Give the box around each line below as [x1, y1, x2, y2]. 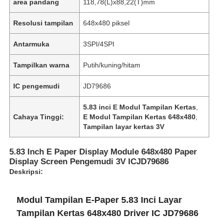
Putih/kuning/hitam [83, 61, 141, 69]
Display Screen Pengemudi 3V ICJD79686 [9, 156, 169, 166]
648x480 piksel [83, 19, 130, 27]
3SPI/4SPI [83, 40, 115, 48]
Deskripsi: [9, 167, 44, 175]
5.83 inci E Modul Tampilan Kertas [83, 103, 197, 111]
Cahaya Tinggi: [13, 112, 65, 121]
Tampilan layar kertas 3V [83, 122, 165, 131]
